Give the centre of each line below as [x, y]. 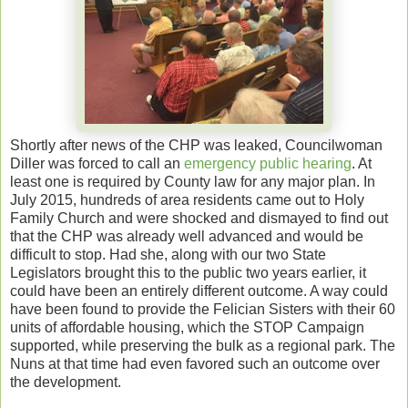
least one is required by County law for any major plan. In [193, 181]
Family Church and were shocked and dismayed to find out [199, 218]
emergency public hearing [268, 163]
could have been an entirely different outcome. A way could [199, 291]
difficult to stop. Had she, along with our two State [168, 254]
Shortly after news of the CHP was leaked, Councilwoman [196, 145]
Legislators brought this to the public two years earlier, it [188, 272]
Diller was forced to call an [97, 163]
